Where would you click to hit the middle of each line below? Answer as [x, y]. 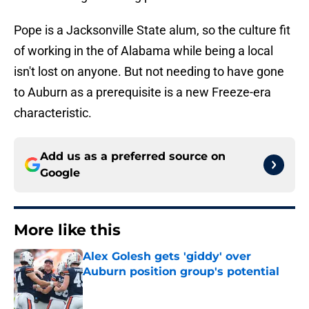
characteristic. [53, 113]
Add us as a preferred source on [133, 157]
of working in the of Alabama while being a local [143, 51]
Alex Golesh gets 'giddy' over [167, 257]
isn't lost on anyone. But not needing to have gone [149, 72]
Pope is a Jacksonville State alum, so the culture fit [152, 30]
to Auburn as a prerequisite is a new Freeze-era [142, 92]
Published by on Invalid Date [142, 285]
